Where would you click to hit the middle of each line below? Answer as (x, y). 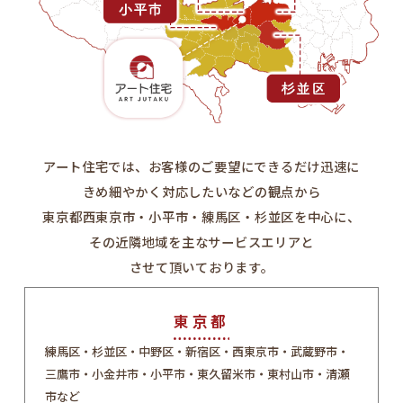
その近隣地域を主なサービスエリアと (201, 241)
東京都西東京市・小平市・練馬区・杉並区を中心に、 (201, 216)
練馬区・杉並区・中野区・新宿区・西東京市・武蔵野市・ (197, 352)
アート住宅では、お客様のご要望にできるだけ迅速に (201, 166)
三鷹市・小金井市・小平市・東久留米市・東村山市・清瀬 (197, 374)
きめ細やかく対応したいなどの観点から (201, 191)
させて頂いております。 (201, 266)
